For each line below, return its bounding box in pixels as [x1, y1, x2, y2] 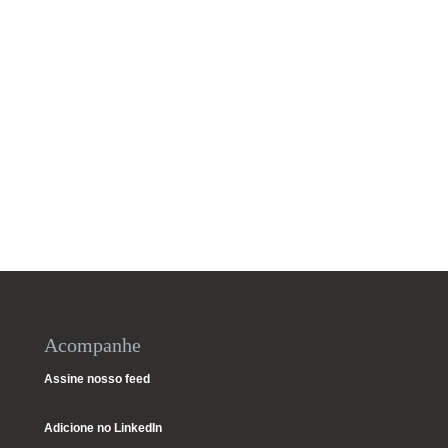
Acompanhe [43, 333, 141, 356]
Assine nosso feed [43, 371, 150, 386]
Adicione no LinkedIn [43, 420, 162, 435]
